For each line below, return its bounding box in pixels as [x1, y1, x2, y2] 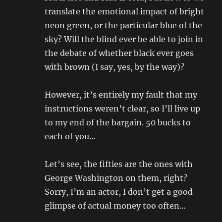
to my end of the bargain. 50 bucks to [45, 117, 191, 128]
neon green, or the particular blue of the [45, 20, 203, 31]
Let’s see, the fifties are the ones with [45, 159, 193, 169]
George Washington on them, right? [45, 173, 188, 183]
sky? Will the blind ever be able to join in [45, 34, 204, 45]
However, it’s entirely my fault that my [45, 90, 198, 100]
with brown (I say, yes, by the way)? [45, 62, 185, 72]
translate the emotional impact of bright [45, 6, 205, 17]
